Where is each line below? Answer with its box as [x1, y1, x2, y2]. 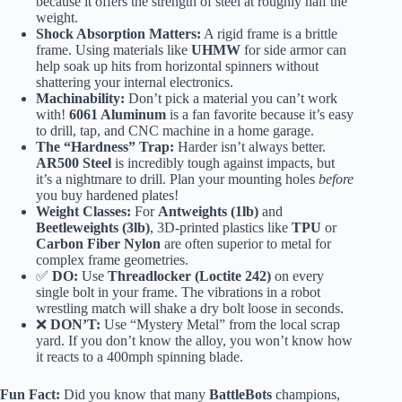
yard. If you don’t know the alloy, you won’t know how [36, 333, 353, 349]
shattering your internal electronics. [36, 74, 233, 91]
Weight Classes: [36, 204, 131, 220]
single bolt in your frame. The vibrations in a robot [36, 284, 320, 301]
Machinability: [36, 91, 125, 107]
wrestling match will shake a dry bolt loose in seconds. [36, 301, 344, 317]
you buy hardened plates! [36, 188, 179, 204]
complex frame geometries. [36, 252, 188, 268]
